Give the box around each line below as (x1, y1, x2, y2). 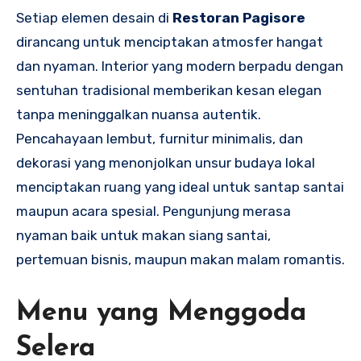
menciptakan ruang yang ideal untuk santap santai (16, 178, 344, 195)
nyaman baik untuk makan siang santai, (16, 226, 271, 243)
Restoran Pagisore (172, 9, 305, 26)
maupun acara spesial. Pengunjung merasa (16, 202, 291, 219)
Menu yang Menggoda (16, 298, 306, 327)
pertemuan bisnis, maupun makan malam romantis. (16, 251, 345, 268)
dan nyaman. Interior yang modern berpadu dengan (16, 57, 343, 74)
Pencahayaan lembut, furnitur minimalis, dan (16, 130, 303, 147)
